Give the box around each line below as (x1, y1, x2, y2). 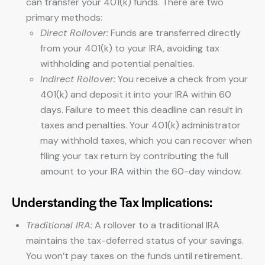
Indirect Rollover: (40, 73, 115, 85)
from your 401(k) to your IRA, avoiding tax (40, 42, 219, 54)
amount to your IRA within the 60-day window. (40, 165, 242, 177)
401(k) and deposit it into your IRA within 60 (40, 88, 231, 101)
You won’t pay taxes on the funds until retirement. (26, 250, 243, 262)
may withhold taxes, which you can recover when (40, 134, 252, 147)
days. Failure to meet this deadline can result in (40, 104, 243, 116)
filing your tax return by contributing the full (40, 150, 228, 162)
